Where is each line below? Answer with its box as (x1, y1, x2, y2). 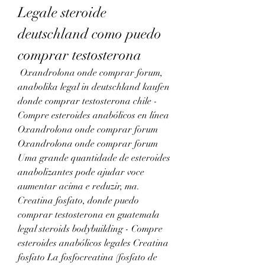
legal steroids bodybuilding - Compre (18, 222, 163, 235)
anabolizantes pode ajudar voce (18, 166, 144, 178)
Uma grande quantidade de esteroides (18, 151, 170, 164)
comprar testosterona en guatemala (18, 208, 160, 221)
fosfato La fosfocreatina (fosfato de (18, 251, 157, 263)
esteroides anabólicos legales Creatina (18, 237, 169, 249)
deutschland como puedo (18, 24, 161, 43)
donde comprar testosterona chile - (18, 95, 157, 107)
